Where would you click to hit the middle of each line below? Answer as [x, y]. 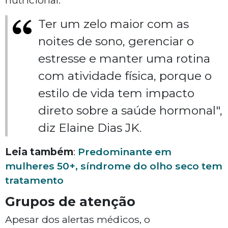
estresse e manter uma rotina [124, 59]
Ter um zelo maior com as [113, 24]
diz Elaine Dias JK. [90, 128]
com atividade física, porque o [125, 76]
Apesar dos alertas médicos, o [78, 220]
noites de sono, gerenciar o [116, 41]
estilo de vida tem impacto [116, 93]
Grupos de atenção [70, 202]
